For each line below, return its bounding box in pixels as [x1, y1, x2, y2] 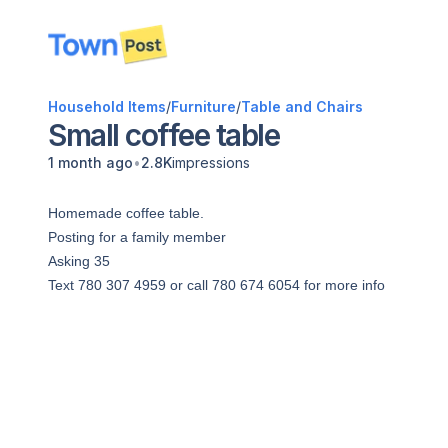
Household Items [48, 98, 166, 115]
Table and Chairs [241, 98, 363, 115]
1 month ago [48, 154, 133, 171]
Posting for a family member [48, 229, 226, 245]
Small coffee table [48, 117, 279, 153]
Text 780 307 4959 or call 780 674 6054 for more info [48, 277, 385, 293]
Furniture [171, 98, 236, 115]
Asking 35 [48, 253, 110, 269]
